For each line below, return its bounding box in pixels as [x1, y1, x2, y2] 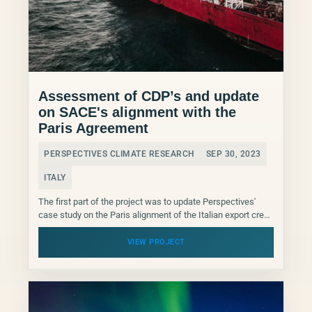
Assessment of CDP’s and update [38, 88, 259, 104]
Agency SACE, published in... [38, 223, 149, 234]
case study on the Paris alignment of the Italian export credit [38, 210, 274, 221]
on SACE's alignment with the [38, 104, 236, 120]
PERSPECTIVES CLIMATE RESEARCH [44, 149, 195, 159]
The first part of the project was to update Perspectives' [38, 196, 256, 208]
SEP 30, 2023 [205, 149, 261, 159]
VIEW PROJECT [127, 237, 185, 247]
